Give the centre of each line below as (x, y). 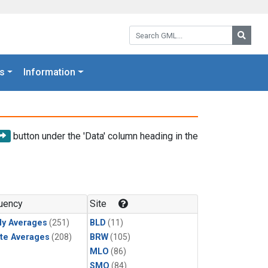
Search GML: (155, 30)
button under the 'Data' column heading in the (104, 136)
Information (50, 72)
